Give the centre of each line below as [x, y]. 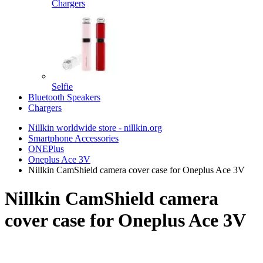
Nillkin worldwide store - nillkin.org [95, 128]
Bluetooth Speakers [64, 97]
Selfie [62, 87]
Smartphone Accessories [73, 138]
